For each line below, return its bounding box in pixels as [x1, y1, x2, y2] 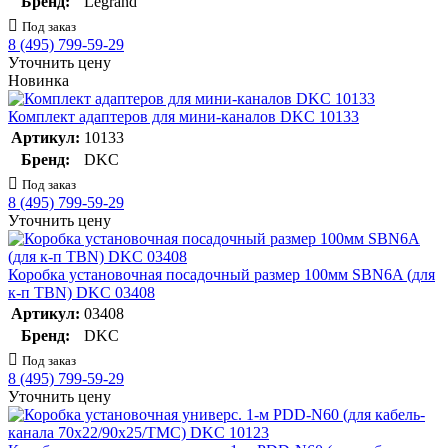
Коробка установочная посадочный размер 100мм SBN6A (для [8, 266, 435, 284]
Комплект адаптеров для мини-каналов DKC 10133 [8, 108, 359, 126]
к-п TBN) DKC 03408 [8, 284, 155, 302]
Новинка [8, 72, 69, 90]
